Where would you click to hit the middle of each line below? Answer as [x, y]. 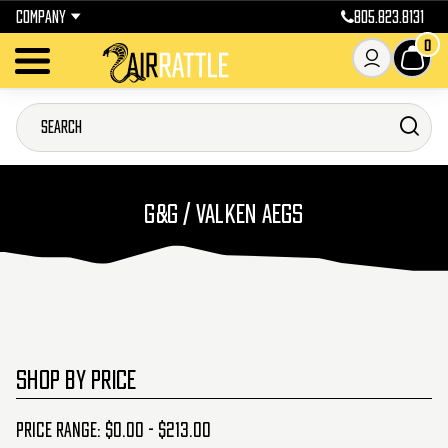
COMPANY [41, 17]
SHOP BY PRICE [76, 379]
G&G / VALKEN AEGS [224, 213]
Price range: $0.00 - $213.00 [113, 430]
